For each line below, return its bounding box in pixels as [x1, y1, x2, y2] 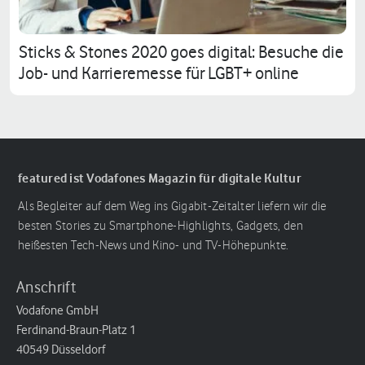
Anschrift [16, 277, 76, 297]
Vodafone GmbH [16, 302, 99, 318]
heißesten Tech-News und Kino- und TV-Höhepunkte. [18, 239, 289, 253]
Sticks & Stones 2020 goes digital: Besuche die [19, 42, 344, 62]
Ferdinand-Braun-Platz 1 [16, 322, 136, 337]
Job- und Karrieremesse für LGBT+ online [19, 63, 299, 83]
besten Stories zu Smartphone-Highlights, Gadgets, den [18, 219, 303, 233]
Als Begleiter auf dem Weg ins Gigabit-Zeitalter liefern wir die [18, 200, 327, 213]
